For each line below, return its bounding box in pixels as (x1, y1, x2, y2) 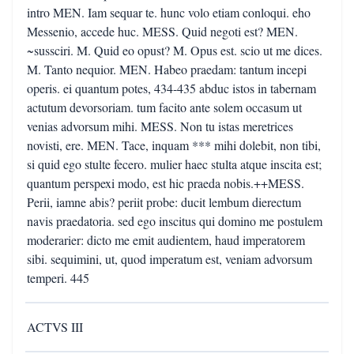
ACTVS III (27, 318, 83, 335)
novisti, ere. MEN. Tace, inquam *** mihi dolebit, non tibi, (27, 137, 321, 153)
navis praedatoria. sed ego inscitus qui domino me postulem (27, 213, 322, 229)
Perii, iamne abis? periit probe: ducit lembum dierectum (27, 194, 301, 210)
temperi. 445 (27, 269, 89, 286)
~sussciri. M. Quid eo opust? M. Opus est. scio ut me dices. (27, 42, 322, 58)
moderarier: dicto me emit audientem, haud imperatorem (27, 232, 305, 248)
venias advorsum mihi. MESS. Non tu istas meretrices (27, 118, 293, 134)
